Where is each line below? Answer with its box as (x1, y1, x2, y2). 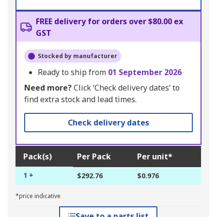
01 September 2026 (108, 67, 182, 78)
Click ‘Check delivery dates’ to (72, 82, 180, 93)
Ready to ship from (38, 67, 108, 78)
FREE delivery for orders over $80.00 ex (36, 16, 183, 27)
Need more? (24, 82, 72, 93)
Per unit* (137, 151, 172, 162)
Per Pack (77, 151, 111, 162)
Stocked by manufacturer (38, 52, 117, 61)
